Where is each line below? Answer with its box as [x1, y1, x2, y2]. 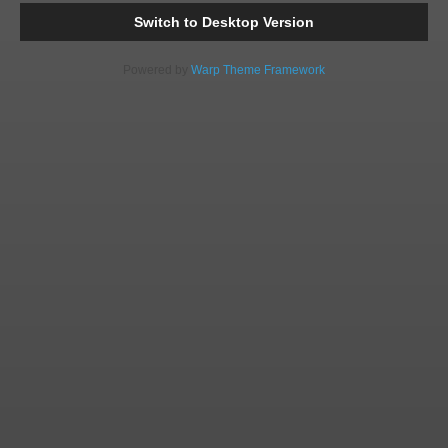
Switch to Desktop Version [134, 14, 314, 30]
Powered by [123, 63, 191, 77]
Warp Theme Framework [191, 63, 325, 77]
